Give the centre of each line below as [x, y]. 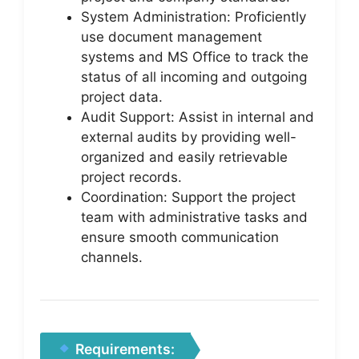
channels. [112, 257]
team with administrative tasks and [194, 217]
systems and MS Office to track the [195, 56]
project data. [122, 97]
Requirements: [124, 349]
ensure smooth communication [180, 237]
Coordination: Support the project [188, 197]
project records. [131, 177]
